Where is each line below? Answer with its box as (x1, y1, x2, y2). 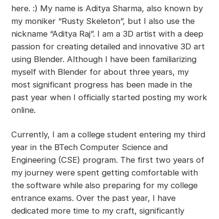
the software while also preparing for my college (11, 180, 197, 190)
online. (11, 105, 36, 115)
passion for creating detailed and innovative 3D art (11, 42, 205, 52)
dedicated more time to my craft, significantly (11, 205, 184, 216)
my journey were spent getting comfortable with (11, 167, 198, 177)
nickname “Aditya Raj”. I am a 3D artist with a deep (11, 29, 203, 39)
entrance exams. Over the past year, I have (11, 193, 175, 203)
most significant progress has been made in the (11, 80, 192, 90)
